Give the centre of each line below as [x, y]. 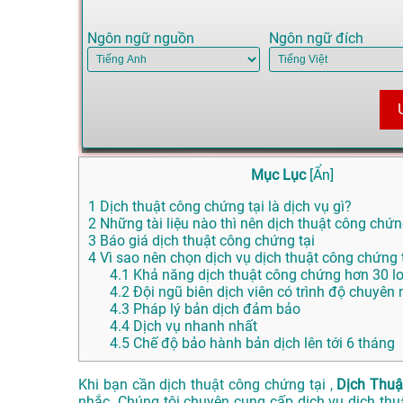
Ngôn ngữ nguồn [141, 39]
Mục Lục [278, 175]
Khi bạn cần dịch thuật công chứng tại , [208, 385]
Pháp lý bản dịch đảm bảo [215, 309]
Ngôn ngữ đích [316, 39]
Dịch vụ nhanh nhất [193, 327]
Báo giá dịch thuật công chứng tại [206, 241]
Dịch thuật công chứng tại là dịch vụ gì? [224, 207]
